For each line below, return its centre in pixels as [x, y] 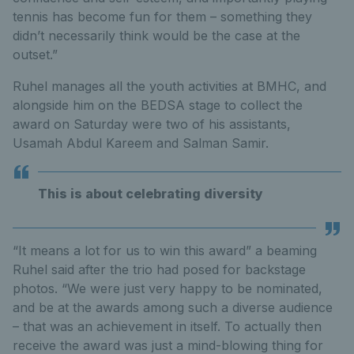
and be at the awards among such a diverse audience [173, 307]
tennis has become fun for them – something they [162, 17]
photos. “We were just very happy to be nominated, [168, 288]
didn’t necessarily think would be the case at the [156, 36]
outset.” [35, 55]
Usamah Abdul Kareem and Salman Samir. [141, 143]
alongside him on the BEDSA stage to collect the [158, 105]
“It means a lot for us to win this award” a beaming [165, 250]
